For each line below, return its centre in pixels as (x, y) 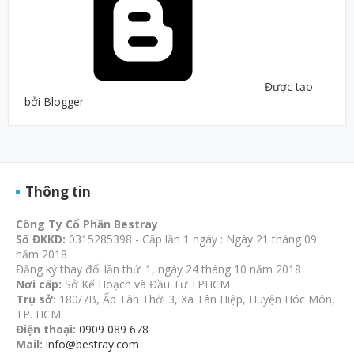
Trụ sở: (38, 299)
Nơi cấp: (39, 284)
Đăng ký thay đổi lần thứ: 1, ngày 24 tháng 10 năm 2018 (158, 269)
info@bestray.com (92, 344)
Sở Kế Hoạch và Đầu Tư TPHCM (146, 284)
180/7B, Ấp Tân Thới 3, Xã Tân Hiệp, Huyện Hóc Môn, (197, 299)
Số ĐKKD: (41, 239)
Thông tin (58, 191)
